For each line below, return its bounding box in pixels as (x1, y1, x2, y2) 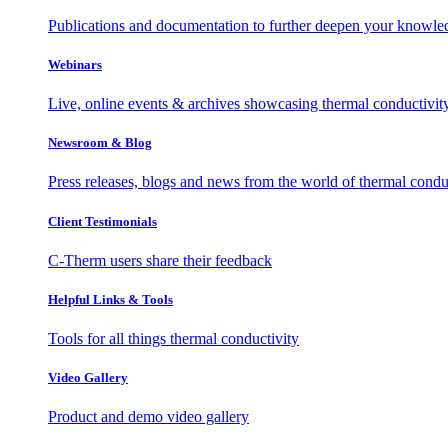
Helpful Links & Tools (48, 291, 173, 307)
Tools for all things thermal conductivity (48, 330, 299, 348)
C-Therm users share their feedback (48, 251, 272, 269)
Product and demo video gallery (48, 408, 249, 426)
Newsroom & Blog (48, 135, 152, 151)
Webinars (48, 56, 102, 72)
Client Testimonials (48, 213, 157, 229)
